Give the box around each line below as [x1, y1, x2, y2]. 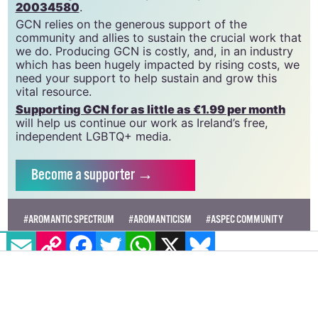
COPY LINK [65, 224, 93, 238]
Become [31, 165, 74, 186]
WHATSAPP [155, 224, 221, 238]
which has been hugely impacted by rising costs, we [15, 57, 300, 72]
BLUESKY [214, 224, 269, 238]
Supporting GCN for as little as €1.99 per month [15, 102, 285, 117]
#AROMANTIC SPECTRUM [23, 213, 114, 227]
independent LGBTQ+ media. [15, 129, 171, 144]
